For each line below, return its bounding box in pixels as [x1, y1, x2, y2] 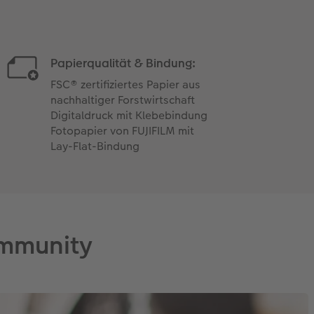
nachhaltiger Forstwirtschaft [50, 91, 195, 108]
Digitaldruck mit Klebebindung [50, 107, 207, 123]
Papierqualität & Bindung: [50, 54, 196, 71]
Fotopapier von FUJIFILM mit [50, 122, 194, 139]
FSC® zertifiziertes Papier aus [50, 76, 200, 93]
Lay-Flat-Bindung [50, 137, 139, 154]
